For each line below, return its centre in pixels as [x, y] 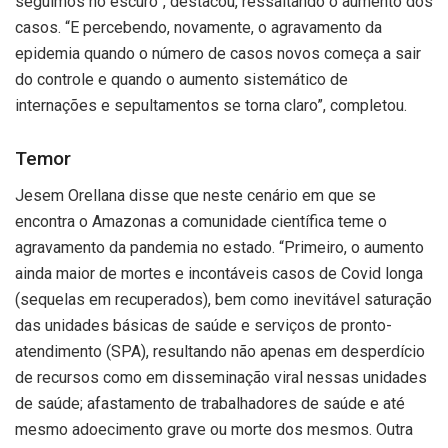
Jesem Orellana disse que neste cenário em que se [195, 195]
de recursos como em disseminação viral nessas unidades [221, 377]
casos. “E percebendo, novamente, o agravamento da [198, 28]
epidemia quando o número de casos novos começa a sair [218, 54]
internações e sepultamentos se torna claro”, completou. [211, 106]
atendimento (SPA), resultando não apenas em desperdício [220, 351]
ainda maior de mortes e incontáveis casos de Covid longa [219, 273]
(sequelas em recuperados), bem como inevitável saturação [223, 299]
